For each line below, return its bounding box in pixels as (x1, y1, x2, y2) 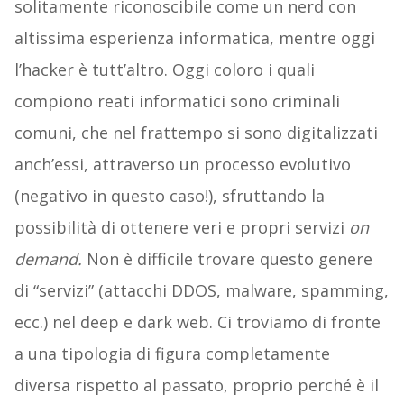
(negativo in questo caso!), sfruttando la (14, 185, 325, 207)
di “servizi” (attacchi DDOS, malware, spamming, (14, 280, 389, 302)
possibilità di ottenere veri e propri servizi (14, 216, 349, 239)
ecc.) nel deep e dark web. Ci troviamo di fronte (14, 311, 381, 334)
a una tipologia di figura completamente (14, 343, 330, 365)
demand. (14, 248, 87, 271)
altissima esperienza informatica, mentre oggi (14, 27, 375, 50)
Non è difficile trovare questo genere (86, 248, 372, 271)
